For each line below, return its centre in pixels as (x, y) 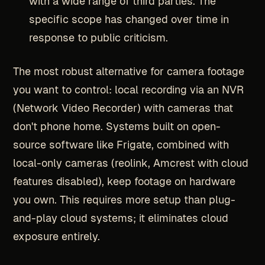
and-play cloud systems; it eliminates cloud (120, 218)
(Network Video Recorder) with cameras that (123, 108)
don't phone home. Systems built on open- (117, 126)
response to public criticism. (98, 38)
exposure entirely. (56, 236)
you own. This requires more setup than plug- (124, 199)
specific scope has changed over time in (129, 20)
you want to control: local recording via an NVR (128, 89)
